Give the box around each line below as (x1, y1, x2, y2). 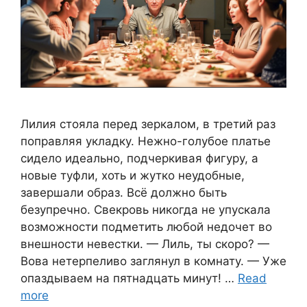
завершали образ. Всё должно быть (21, 185, 227, 199)
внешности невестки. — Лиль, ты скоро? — (21, 236, 269, 251)
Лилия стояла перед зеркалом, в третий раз (21, 116, 275, 131)
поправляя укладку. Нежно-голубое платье (21, 134, 271, 148)
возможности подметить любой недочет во (21, 219, 272, 234)
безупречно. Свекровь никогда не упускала (21, 202, 271, 217)
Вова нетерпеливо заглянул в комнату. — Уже (21, 254, 286, 268)
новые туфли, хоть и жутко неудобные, (21, 168, 245, 182)
